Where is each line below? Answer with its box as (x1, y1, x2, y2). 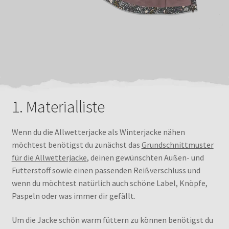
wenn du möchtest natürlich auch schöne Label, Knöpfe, (11, 177, 208, 188)
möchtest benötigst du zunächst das (11, 139, 142, 150)
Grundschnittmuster (141, 139, 214, 150)
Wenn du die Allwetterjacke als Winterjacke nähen (11, 126, 185, 137)
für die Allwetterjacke (11, 152, 87, 163)
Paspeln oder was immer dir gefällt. (11, 190, 135, 201)
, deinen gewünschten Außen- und (86, 152, 204, 163)
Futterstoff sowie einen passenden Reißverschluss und (11, 165, 200, 175)
